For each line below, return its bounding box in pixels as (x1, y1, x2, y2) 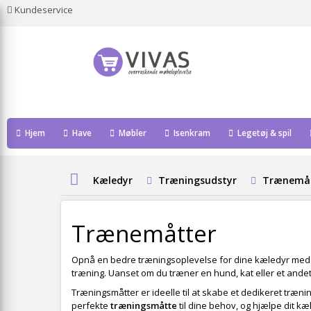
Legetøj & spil (235, 127, 292, 139)
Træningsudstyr (158, 174, 237, 187)
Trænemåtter (72, 218, 217, 249)
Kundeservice (15, 3, 73, 16)
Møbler (117, 127, 146, 139)
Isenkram (171, 127, 210, 139)
